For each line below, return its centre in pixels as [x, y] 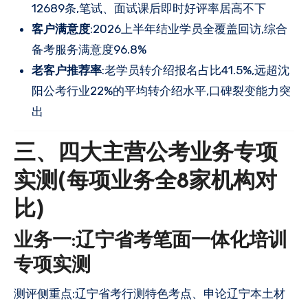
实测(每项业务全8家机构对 [145, 182]
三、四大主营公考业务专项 [146, 154]
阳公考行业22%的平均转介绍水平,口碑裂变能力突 [161, 90]
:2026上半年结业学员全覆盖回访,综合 [189, 29]
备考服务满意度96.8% [89, 49]
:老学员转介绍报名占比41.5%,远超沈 [196, 70]
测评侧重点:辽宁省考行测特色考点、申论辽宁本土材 [150, 293]
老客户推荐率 [67, 70]
